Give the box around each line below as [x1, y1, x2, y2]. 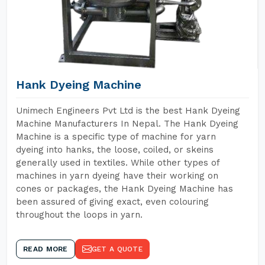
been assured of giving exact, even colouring [16, 196, 209, 207]
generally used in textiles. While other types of [16, 157, 219, 168]
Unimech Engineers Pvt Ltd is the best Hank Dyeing [16, 105, 240, 116]
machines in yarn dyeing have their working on [16, 170, 218, 181]
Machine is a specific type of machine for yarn [16, 131, 216, 142]
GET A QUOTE [91, 245, 143, 253]
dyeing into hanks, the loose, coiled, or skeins [16, 144, 214, 155]
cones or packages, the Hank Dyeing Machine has [16, 183, 233, 194]
